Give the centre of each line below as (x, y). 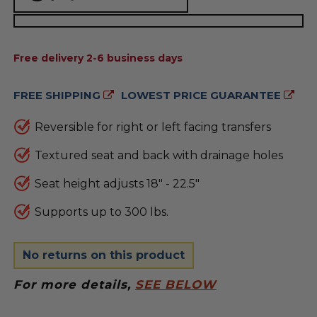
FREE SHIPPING (58, 95)
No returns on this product (103, 255)
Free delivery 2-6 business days (98, 58)
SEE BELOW (175, 284)
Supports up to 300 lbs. (101, 212)
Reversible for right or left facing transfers (152, 127)
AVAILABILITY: (50, 42)
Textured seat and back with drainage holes (158, 155)
